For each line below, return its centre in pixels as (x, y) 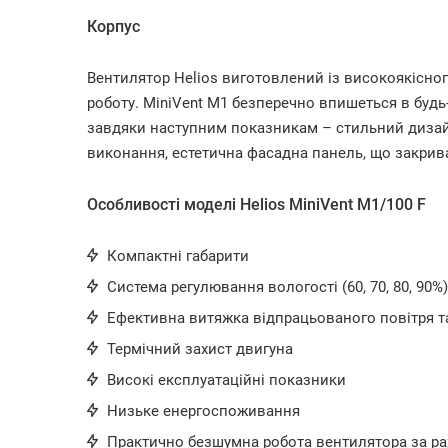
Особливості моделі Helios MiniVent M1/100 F (256, 204)
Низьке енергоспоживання (203, 411)
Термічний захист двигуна (200, 349)
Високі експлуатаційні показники (226, 380)
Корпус (113, 26)
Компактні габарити (178, 256)
